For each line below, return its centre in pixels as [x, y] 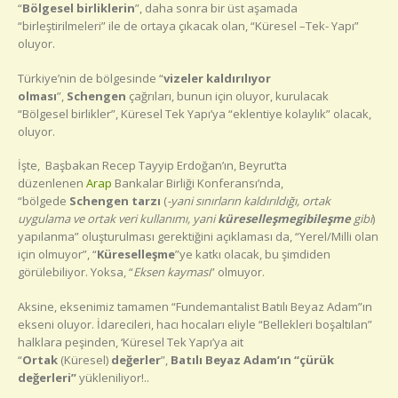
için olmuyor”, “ [57, 255]
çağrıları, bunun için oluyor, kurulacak [229, 96]
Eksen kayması [172, 272]
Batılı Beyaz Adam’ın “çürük [252, 359]
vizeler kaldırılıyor [217, 78]
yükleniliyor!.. [113, 377]
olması [37, 96]
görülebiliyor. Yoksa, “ [76, 272]
